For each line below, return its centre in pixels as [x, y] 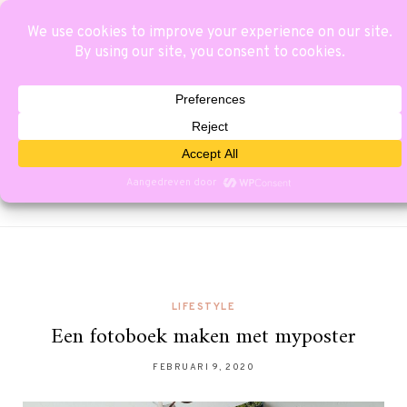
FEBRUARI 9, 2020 [203, 367]
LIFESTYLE [203, 307]
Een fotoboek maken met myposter [203, 337]
